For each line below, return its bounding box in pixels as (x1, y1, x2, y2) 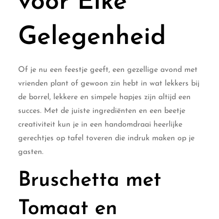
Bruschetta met (18, 170, 162, 191)
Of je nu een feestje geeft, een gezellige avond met (18, 66, 198, 74)
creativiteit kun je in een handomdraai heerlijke (18, 120, 183, 129)
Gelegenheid (18, 24, 166, 50)
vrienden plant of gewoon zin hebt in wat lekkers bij (18, 79, 200, 88)
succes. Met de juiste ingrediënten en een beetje (18, 107, 186, 115)
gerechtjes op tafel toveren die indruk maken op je (18, 134, 195, 142)
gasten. (18, 148, 44, 156)
